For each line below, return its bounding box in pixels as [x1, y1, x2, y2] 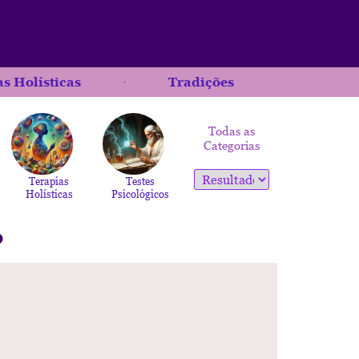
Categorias [204, 138, 260, 152]
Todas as [208, 123, 255, 138]
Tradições [167, 75, 234, 89]
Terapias [29, 174, 69, 188]
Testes [126, 174, 155, 188]
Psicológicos [111, 187, 169, 200]
